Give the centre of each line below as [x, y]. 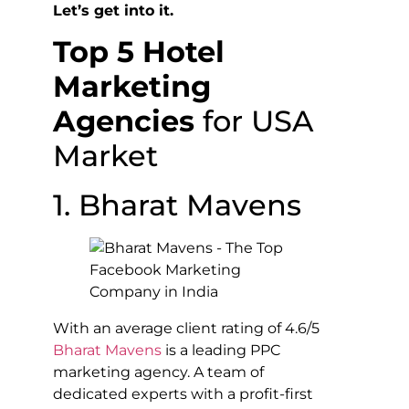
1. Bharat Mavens [177, 205]
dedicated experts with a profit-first [183, 394]
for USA [258, 121]
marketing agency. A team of [158, 372]
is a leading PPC [223, 351]
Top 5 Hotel [139, 52]
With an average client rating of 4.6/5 [186, 329]
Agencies [128, 121]
